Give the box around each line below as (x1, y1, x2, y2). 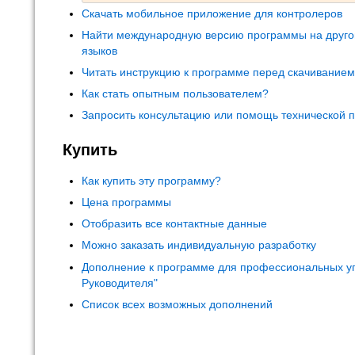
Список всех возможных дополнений (82, 297, 273, 311)
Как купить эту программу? (82, 174, 221, 187)
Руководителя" (82, 276, 158, 289)
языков (82, 44, 117, 57)
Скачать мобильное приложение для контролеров (82, 6, 342, 20)
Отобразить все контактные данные (82, 217, 267, 231)
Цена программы (82, 196, 171, 208)
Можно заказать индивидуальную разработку (82, 239, 316, 252)
